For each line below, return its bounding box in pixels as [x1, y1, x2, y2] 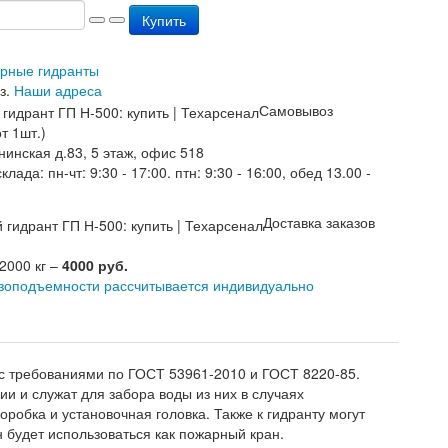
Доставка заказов [263, 212, 375, 233]
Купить [142, 10, 186, 30]
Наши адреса [14, 80, 102, 100]
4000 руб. [62, 254, 128, 275]
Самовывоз [259, 100, 333, 120]
